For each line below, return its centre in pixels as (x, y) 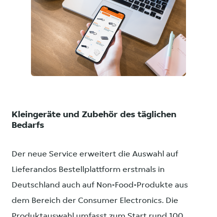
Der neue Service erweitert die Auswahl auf (95, 154)
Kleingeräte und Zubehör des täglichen (94, 115)
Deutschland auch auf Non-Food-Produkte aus (100, 185)
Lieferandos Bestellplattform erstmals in (88, 170)
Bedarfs (28, 126)
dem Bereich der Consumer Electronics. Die (95, 201)
